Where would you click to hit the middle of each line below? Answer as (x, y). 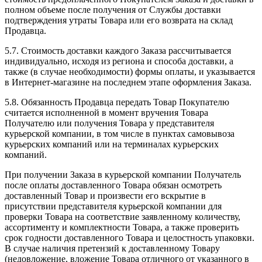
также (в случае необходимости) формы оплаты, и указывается (130, 71)
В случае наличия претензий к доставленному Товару (112, 248)
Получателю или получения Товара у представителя (109, 123)
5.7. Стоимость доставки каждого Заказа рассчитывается (118, 50)
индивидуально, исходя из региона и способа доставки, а (119, 61)
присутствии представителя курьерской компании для (113, 206)
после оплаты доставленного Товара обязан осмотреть (113, 185)
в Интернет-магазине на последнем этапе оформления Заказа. (128, 82)
